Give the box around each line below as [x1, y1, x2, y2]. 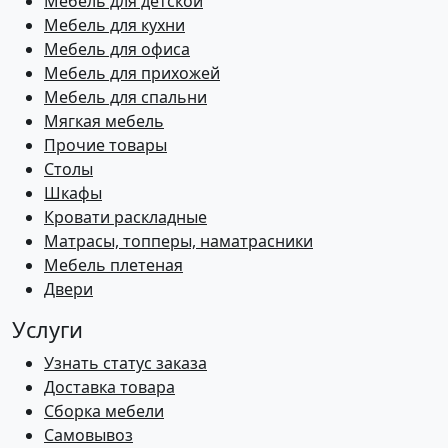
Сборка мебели [44, 399, 164, 422]
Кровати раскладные [44, 205, 207, 228]
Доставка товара [44, 375, 175, 398]
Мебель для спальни [44, 85, 207, 108]
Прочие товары [44, 133, 167, 156]
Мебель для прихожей [44, 61, 220, 84]
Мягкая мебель [44, 109, 164, 132]
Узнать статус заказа [44, 351, 207, 374]
